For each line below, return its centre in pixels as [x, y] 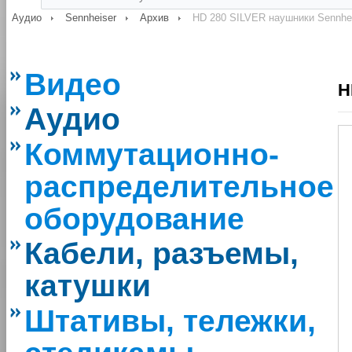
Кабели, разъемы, [161, 254]
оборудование [134, 218]
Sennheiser [91, 18]
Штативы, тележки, [170, 321]
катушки [88, 286]
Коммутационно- [152, 154]
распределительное [179, 186]
